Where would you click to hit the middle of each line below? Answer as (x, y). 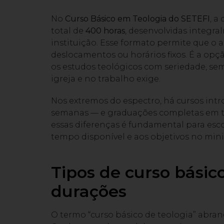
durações (89, 191)
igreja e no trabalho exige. (106, 79)
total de (68, 31)
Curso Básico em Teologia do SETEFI (137, 19)
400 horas (105, 31)
